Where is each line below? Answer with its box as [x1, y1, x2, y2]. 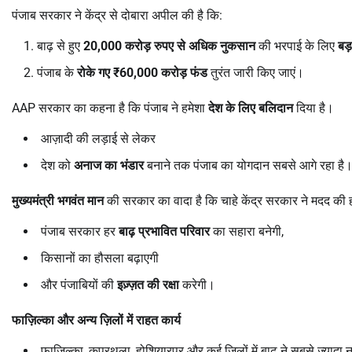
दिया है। [293, 100, 334, 115]
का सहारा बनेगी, [210, 223, 284, 239]
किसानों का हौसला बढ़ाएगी [41, 250, 159, 266]
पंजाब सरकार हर [41, 223, 119, 239]
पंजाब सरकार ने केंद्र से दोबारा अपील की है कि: [12, 7, 222, 23]
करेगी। [179, 277, 215, 292]
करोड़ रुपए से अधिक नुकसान [125, 38, 255, 53]
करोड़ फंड [161, 64, 207, 80]
